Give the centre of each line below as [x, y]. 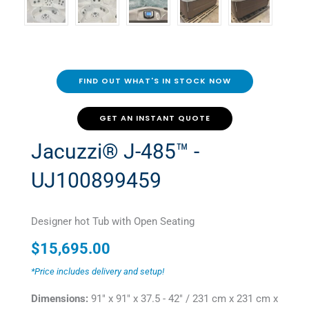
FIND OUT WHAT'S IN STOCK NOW [154, 81]
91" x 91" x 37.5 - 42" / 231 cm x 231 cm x [185, 299]
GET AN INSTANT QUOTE [154, 119]
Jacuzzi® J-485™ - [115, 152]
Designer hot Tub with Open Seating [113, 222]
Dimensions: [61, 299]
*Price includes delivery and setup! [98, 272]
